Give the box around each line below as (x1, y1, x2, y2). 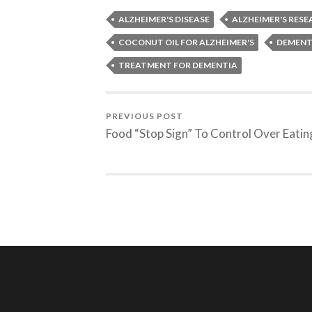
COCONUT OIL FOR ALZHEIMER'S (118, 37, 254, 48)
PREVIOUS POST (106, 111, 183, 122)
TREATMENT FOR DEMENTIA (118, 60, 237, 71)
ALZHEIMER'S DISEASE (118, 14, 210, 25)
